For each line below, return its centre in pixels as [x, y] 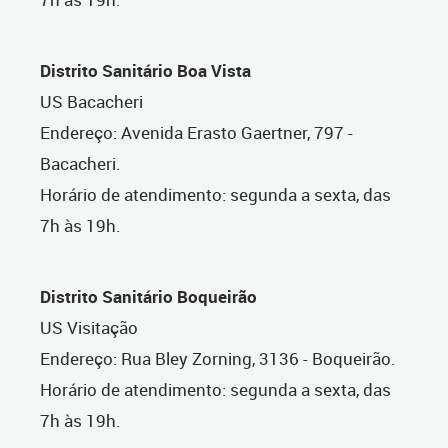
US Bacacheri [91, 102]
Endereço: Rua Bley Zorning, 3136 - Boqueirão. [218, 359]
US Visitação [89, 328]
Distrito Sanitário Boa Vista [145, 71]
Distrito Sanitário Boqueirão [148, 297]
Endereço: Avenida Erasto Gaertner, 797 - [196, 133]
